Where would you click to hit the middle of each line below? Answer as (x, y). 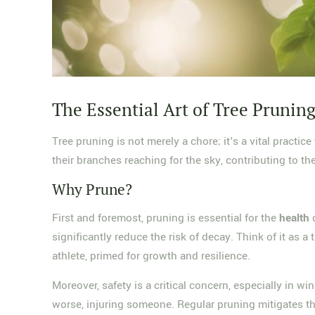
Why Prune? (92, 189)
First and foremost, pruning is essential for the (166, 218)
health (295, 218)
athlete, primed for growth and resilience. (152, 256)
